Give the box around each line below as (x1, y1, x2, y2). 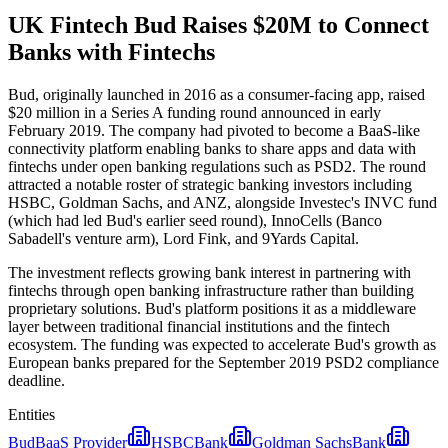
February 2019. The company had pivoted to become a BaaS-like (8, 121, 420, 139)
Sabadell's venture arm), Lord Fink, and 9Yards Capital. (8, 229, 359, 247)
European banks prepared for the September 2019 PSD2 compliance (8, 353, 439, 371)
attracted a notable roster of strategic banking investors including (8, 175, 412, 193)
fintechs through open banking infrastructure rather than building (8, 281, 414, 299)
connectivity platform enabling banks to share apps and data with (8, 139, 416, 157)
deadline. (8, 371, 65, 389)
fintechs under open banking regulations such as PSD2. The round (8, 157, 426, 175)
